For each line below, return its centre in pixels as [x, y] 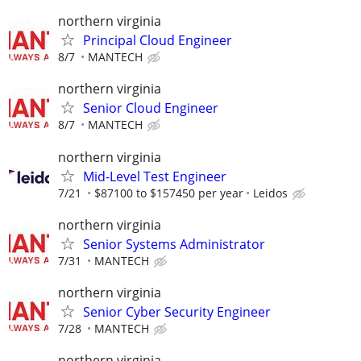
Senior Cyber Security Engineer [177, 311]
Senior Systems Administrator [174, 244]
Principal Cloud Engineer [158, 41]
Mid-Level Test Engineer [155, 176]
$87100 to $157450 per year [169, 193]
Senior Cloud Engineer [151, 108]
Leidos [270, 193]
